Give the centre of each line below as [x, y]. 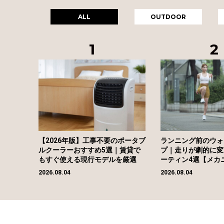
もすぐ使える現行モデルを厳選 [87, 159]
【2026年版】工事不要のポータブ [92, 140]
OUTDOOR [168, 16]
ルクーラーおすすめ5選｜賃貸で [89, 150]
